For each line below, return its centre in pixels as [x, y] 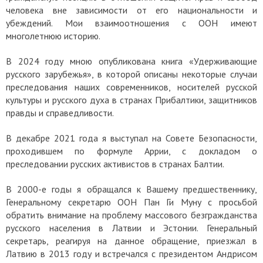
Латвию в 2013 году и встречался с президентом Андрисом [131, 253]
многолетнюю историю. [54, 36]
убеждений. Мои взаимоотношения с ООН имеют [131, 23]
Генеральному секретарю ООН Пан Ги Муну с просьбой [131, 202]
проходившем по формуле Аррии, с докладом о [131, 151]
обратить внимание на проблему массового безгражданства [131, 215]
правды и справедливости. [61, 112]
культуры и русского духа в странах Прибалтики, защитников [131, 100]
